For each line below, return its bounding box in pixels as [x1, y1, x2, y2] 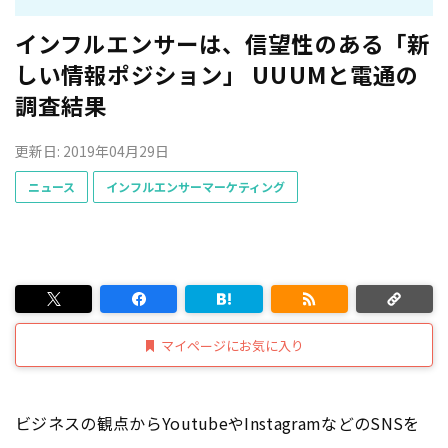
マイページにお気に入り [161, 335, 304, 355]
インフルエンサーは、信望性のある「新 [15, 26, 431, 59]
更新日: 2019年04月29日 [15, 140, 169, 161]
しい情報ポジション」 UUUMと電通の [15, 57, 420, 90]
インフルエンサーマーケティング [106, 178, 285, 195]
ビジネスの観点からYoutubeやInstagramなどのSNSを [15, 411, 420, 435]
